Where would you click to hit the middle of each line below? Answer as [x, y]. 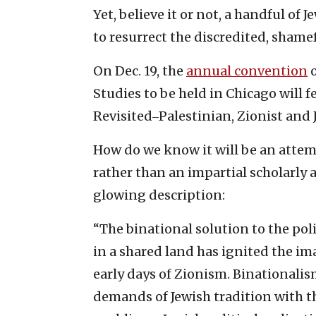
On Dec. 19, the [140, 71]
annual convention [247, 71]
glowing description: [159, 195]
